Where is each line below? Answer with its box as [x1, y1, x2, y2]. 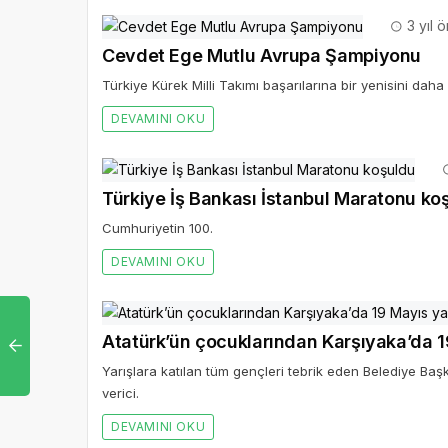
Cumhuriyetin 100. [102, 220, 213, 237]
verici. [102, 385, 139, 402]
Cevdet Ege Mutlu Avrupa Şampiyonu [102, 45, 422, 67]
